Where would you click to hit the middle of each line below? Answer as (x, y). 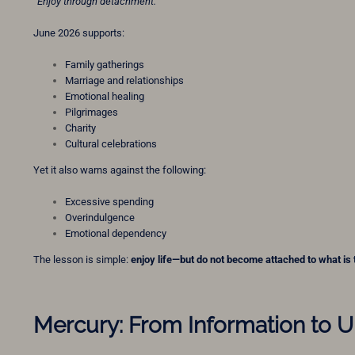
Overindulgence (100, 218)
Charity (80, 128)
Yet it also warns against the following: (120, 170)
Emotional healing (105, 97)
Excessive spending (109, 202)
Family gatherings (105, 65)
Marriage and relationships (124, 81)
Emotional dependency (116, 234)
